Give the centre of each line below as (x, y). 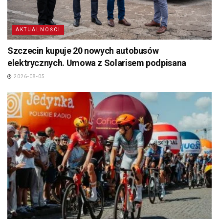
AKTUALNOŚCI (38, 29)
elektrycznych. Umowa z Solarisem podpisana (97, 63)
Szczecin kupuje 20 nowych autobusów (83, 50)
